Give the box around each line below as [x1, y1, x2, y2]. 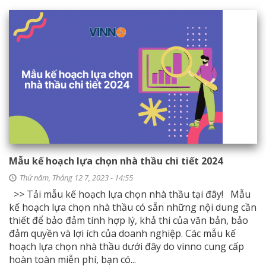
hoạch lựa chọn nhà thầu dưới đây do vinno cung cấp [9, 240, 244, 253]
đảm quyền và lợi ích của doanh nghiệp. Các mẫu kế [9, 227, 236, 240]
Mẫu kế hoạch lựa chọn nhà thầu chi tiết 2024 [9, 154, 223, 167]
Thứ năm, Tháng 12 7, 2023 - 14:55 [20, 172, 133, 183]
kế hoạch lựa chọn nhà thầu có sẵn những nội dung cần [9, 201, 256, 214]
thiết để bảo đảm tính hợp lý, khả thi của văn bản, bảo [9, 214, 248, 227]
